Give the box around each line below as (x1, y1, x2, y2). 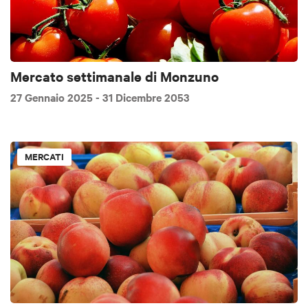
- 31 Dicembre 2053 (96, 89, 190, 104)
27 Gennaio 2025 (10, 89, 96, 104)
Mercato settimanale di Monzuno (10, 67, 219, 86)
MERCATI (25, 149, 64, 163)
